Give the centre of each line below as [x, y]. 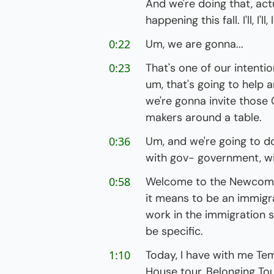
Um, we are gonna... [194, 44]
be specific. [174, 231]
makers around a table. [204, 117]
